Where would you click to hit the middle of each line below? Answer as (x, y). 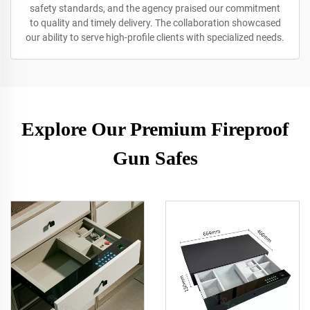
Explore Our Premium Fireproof (155, 129)
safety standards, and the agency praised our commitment (155, 8)
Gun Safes (155, 158)
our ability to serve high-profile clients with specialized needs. (155, 37)
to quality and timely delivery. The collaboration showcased (155, 23)
